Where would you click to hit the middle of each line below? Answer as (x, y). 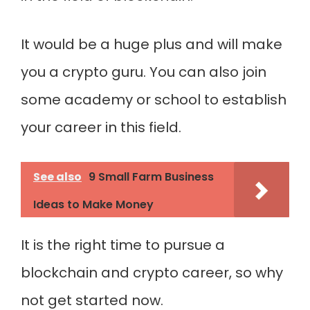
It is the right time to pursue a (123, 245)
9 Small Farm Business (151, 177)
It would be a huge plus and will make (152, 44)
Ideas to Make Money (93, 204)
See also (57, 177)
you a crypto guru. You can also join (144, 72)
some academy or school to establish (154, 100)
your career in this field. (101, 127)
